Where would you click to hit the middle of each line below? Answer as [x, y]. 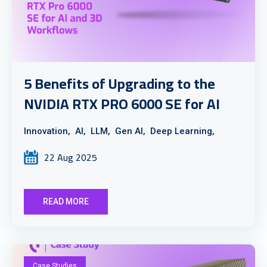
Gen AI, [130, 131]
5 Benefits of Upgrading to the [119, 84]
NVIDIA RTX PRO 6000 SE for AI [122, 104]
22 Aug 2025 [71, 157]
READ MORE [66, 201]
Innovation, [47, 131]
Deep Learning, [182, 131]
